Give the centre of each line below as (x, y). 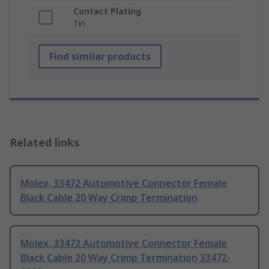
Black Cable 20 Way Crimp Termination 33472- (125, 258)
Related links (45, 143)
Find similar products (100, 57)
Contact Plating (107, 11)
